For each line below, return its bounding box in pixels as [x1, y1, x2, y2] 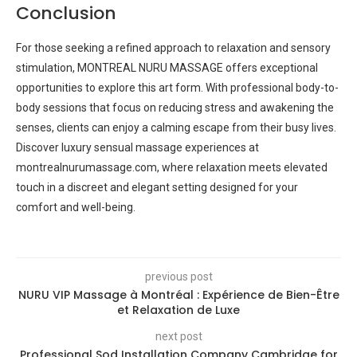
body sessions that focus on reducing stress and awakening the [16, 101, 334, 114]
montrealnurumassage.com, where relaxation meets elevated [16, 161, 328, 174]
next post [155, 330, 202, 343]
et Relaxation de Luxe [117, 302, 240, 318]
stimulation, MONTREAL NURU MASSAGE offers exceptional [16, 61, 318, 74]
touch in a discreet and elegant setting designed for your [16, 181, 298, 194]
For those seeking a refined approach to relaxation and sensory [16, 41, 331, 54]
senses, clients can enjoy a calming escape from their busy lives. [16, 121, 336, 134]
